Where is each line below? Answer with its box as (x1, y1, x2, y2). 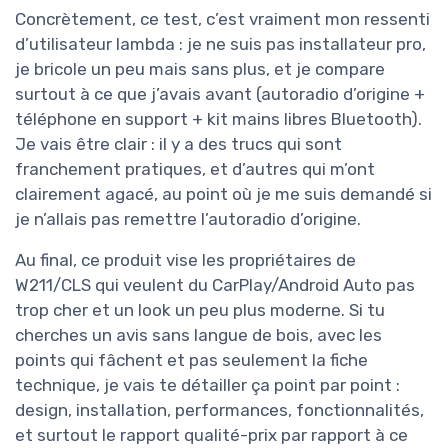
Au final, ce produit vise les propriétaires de (15, 250, 356, 271)
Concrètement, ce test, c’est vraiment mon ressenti (15, 9, 430, 30)
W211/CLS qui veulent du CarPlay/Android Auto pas (15, 275, 415, 296)
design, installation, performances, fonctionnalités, (15, 400, 424, 421)
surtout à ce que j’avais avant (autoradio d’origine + (15, 84, 425, 105)
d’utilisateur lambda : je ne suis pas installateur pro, (15, 34, 426, 55)
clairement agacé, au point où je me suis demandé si (15, 184, 432, 205)
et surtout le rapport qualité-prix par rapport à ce (15, 425, 408, 446)
